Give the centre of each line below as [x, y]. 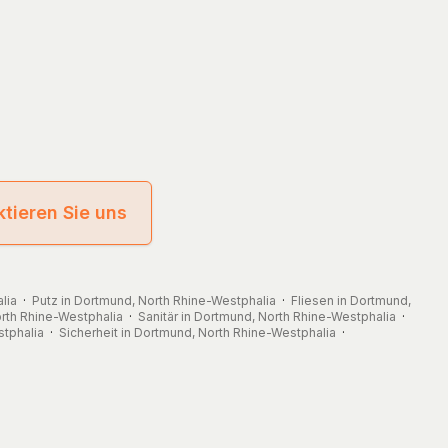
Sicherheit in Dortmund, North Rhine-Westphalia [197, 332]
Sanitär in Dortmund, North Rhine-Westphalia [267, 316]
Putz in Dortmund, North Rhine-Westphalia [154, 300]
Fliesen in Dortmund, [351, 300]
